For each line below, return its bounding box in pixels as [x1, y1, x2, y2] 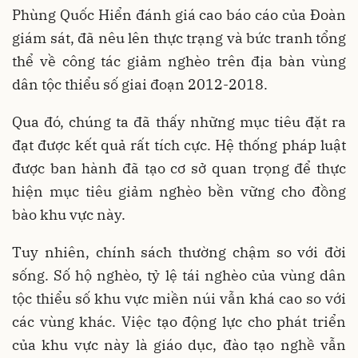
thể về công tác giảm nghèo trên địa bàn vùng [12, 52, 346, 70]
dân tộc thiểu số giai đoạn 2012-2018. [12, 75, 268, 93]
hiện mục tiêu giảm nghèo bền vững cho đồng [12, 182, 346, 201]
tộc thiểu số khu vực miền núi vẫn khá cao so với [12, 289, 346, 308]
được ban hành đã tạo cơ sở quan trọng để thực [12, 159, 346, 177]
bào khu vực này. [12, 205, 125, 224]
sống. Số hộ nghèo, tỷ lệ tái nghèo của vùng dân [12, 266, 346, 284]
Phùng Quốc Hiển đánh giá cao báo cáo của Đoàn [12, 6, 346, 24]
